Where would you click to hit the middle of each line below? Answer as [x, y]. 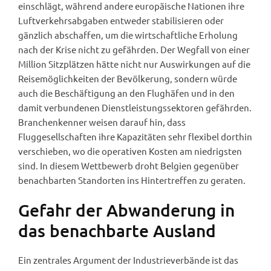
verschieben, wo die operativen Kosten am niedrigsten [130, 151]
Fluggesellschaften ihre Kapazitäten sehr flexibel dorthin [135, 136]
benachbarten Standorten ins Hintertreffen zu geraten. [132, 180]
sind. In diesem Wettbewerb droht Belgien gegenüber [129, 165]
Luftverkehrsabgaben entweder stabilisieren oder [121, 20]
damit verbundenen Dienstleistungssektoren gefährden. [135, 107]
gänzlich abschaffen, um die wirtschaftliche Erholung [128, 34]
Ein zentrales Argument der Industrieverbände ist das [128, 260]
